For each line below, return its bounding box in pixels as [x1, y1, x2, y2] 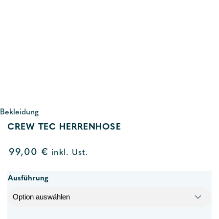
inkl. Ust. [48, 149, 88, 157]
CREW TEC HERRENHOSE [7, 123, 122, 132]
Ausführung [8, 175, 48, 182]
